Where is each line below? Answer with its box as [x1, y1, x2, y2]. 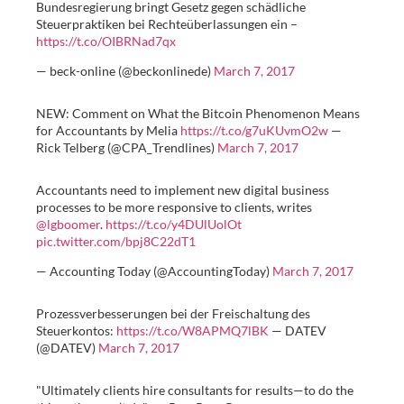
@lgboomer [36, 216, 100, 233]
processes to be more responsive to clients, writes [36, 199, 312, 216]
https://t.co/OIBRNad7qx [36, 32, 176, 49]
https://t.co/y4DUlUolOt [106, 216, 242, 233]
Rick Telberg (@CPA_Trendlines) [36, 140, 217, 156]
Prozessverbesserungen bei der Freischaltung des [36, 306, 310, 322]
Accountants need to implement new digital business [36, 182, 329, 198]
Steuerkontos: [36, 323, 116, 339]
